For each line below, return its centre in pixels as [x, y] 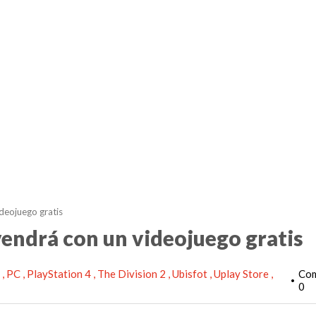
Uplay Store [242, 274]
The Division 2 [133, 274]
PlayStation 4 [60, 274]
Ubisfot [191, 274]
